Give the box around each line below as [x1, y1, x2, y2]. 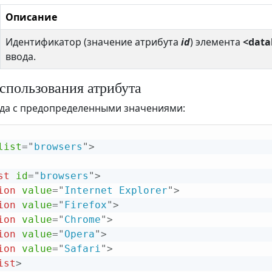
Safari [64, 243, 101, 255]
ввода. [5, 50, 36, 64]
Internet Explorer [64, 185, 168, 197]
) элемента [190, 35, 243, 49]
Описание [5, 10, 57, 24]
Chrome [64, 214, 101, 226]
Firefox [64, 199, 107, 211]
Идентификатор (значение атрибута [5, 35, 181, 49]
